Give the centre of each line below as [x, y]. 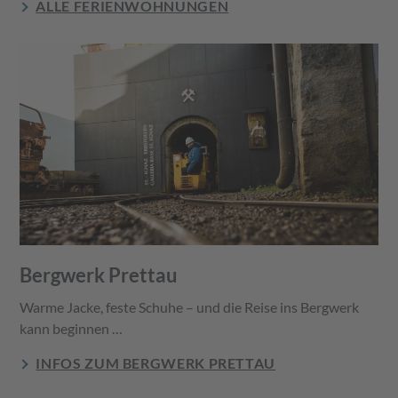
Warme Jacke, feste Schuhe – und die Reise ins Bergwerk [190, 306]
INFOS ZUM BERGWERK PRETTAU [156, 362]
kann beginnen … [72, 328]
